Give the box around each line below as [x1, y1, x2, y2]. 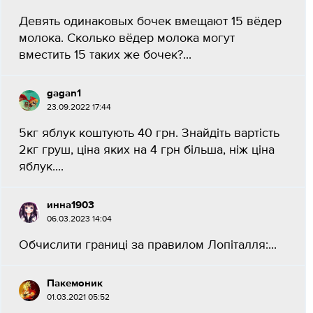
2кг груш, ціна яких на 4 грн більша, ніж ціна [19, 144, 275, 156]
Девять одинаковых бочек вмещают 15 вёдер [19, 15, 282, 28]
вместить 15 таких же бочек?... [19, 49, 191, 61]
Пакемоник [47, 278, 103, 289]
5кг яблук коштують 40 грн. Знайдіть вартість [19, 127, 279, 140]
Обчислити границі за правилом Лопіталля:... [19, 239, 277, 252]
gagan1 [47, 88, 81, 99]
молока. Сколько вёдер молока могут [19, 32, 235, 45]
